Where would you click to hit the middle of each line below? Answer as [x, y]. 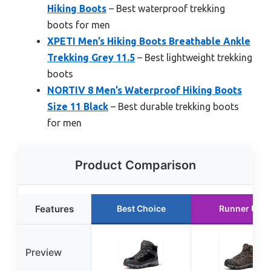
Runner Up [241, 208]
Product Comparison [135, 165]
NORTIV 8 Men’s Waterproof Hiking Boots [145, 90]
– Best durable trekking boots [174, 106]
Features [54, 209]
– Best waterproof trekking [166, 8]
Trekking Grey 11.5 [91, 57]
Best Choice [141, 208]
